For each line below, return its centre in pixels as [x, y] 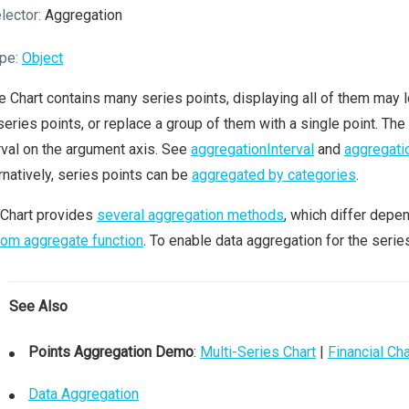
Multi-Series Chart [258, 352]
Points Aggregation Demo [111, 352]
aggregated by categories [274, 175]
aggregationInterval [252, 150]
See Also [38, 307]
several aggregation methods [190, 215]
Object [42, 58]
